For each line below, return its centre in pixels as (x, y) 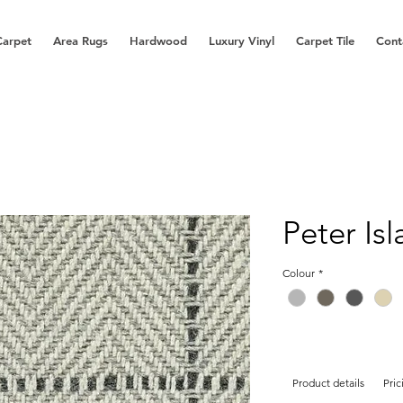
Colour (299, 273)
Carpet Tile (325, 40)
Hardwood (158, 40)
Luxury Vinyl (242, 40)
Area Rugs (81, 40)
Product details (328, 383)
